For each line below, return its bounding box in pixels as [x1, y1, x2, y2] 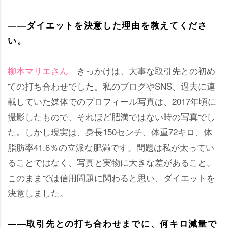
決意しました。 [8, 186, 68, 199]
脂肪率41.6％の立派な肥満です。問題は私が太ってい [8, 140, 214, 154]
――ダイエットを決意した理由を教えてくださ [8, 19, 208, 32]
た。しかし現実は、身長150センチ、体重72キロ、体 [8, 125, 212, 138]
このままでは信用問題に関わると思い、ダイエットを [8, 171, 215, 184]
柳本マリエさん [8, 64, 68, 77]
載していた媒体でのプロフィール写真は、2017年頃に [8, 95, 216, 108]
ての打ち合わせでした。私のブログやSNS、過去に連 [8, 79, 215, 93]
